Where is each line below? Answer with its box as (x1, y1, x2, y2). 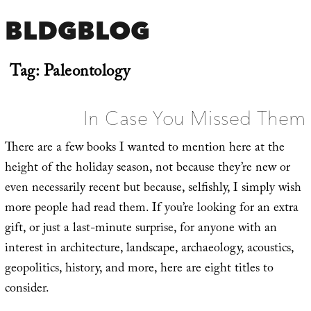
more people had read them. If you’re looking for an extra (4, 198, 299, 220)
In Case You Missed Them (83, 106, 307, 130)
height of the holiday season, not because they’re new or (4, 158, 290, 180)
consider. (4, 278, 49, 301)
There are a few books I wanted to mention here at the (4, 137, 285, 160)
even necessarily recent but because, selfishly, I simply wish (4, 178, 301, 200)
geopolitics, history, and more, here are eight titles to (4, 258, 274, 280)
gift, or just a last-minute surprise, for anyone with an (4, 218, 277, 240)
